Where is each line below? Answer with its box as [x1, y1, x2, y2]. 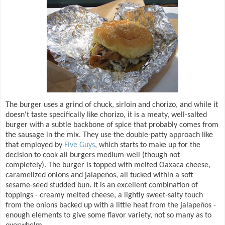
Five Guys [64, 141, 95, 150]
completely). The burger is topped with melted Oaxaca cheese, [6, 161, 210, 170]
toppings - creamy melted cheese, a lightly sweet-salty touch [6, 191, 203, 200]
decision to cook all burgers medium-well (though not [6, 151, 180, 160]
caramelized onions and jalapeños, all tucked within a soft [6, 171, 193, 180]
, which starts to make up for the [95, 141, 200, 150]
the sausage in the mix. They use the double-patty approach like [6, 131, 213, 140]
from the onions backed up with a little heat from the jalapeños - [6, 201, 216, 210]
